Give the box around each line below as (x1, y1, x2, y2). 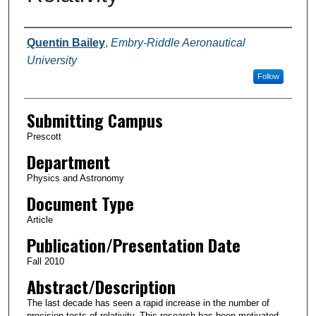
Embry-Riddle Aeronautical (110, 36, 245, 49)
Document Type (26, 190, 134, 216)
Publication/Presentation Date (26, 231, 241, 257)
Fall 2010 (26, 255, 64, 267)
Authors (23, 28, 71, 54)
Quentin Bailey (26, 36, 105, 49)
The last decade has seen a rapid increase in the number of (26, 297, 269, 308)
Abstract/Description (26, 273, 176, 299)
